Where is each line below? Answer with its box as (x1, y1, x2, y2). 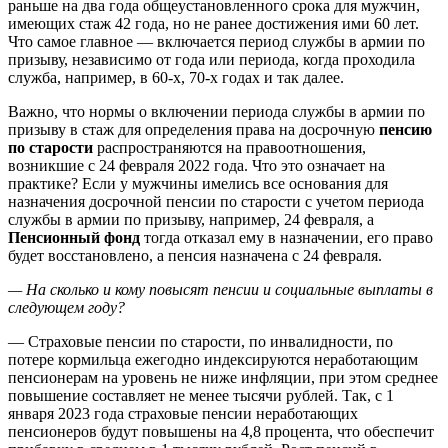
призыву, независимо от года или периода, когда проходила (8, 50, 415, 68)
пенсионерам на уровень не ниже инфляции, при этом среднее (8, 368, 438, 386)
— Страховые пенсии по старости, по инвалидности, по (8, 332, 393, 350)
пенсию (379, 120, 432, 138)
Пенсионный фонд (8, 228, 140, 246)
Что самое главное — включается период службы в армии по (8, 32, 425, 50)
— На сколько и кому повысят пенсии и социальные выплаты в (8, 280, 433, 298)
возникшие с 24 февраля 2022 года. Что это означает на (8, 156, 385, 174)
